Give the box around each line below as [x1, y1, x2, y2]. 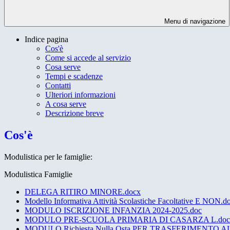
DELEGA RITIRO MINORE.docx [25, 187, 141, 196]
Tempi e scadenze [45, 72, 103, 81]
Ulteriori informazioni [45, 90, 116, 100]
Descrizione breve [45, 109, 104, 118]
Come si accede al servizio [45, 53, 131, 63]
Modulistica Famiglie [4, 169, 72, 179]
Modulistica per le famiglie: [4, 152, 94, 161]
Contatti [45, 81, 71, 90]
